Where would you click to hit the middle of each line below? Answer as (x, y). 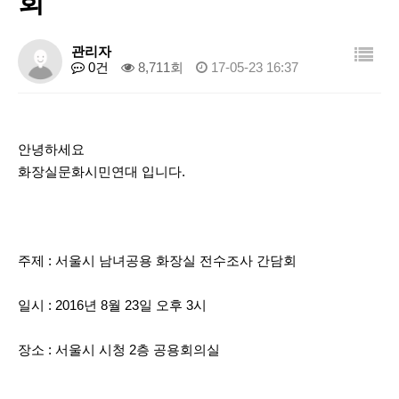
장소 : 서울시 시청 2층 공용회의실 (119, 350)
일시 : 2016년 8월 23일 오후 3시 (112, 305)
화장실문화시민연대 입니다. (102, 171)
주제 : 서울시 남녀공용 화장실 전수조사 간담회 (157, 261)
